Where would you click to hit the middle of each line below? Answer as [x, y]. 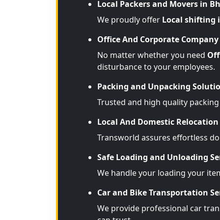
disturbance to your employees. [156, 67]
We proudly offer [130, 20]
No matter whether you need [152, 55]
